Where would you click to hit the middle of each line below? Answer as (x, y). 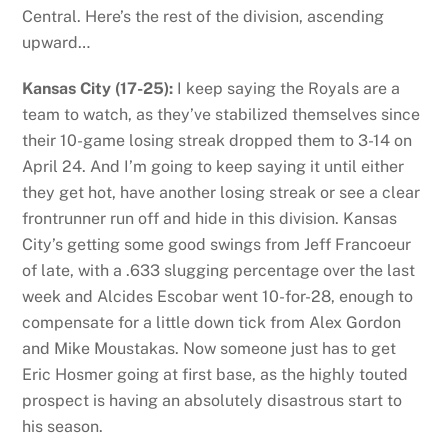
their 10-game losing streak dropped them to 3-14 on (217, 141)
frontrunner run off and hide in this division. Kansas (210, 219)
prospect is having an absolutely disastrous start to (212, 401)
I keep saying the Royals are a (287, 89)
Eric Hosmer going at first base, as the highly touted (215, 375)
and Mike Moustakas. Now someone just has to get (209, 349)
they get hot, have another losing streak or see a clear (221, 193)
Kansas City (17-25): (98, 89)
